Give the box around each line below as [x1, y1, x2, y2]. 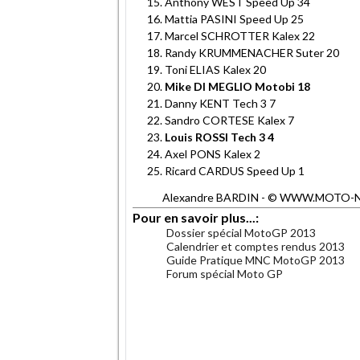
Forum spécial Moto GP [166, 266, 283, 280]
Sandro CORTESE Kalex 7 [165, 112, 294, 127]
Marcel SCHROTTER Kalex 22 [165, 28, 315, 43]
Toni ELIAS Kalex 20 [165, 62, 266, 76]
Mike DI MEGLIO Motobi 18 [165, 79, 310, 93]
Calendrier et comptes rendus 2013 [166, 239, 345, 253]
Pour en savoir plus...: [133, 209, 261, 225]
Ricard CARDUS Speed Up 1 [165, 163, 305, 178]
